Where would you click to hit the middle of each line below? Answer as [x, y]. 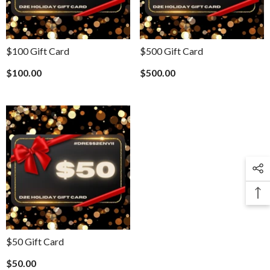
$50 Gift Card [35, 241]
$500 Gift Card [171, 51]
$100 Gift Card [38, 51]
